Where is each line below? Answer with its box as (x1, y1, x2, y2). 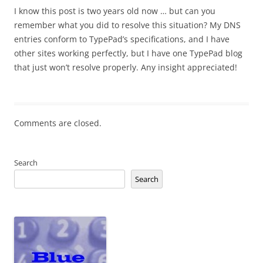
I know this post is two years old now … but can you (14, 5, 215, 16)
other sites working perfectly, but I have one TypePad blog (14, 48, 242, 59)
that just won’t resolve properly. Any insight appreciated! (14, 62, 237, 73)
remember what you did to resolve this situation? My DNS (14, 19, 241, 31)
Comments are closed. (14, 117, 102, 129)
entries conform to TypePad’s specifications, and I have (14, 33, 230, 45)
